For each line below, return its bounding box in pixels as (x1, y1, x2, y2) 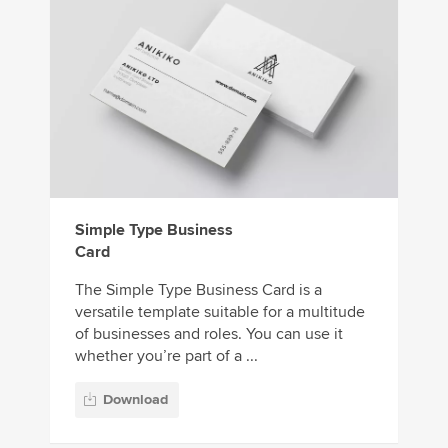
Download (103, 390, 168, 408)
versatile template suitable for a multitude (75, 302, 365, 323)
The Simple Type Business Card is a (75, 280, 322, 301)
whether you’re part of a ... (75, 346, 258, 367)
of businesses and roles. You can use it (75, 324, 343, 345)
